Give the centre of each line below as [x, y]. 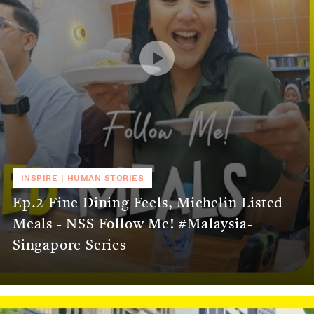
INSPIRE [40, 178]
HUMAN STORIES [105, 178]
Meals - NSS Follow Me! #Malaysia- [133, 225]
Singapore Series [69, 246]
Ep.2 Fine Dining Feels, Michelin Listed [148, 204]
